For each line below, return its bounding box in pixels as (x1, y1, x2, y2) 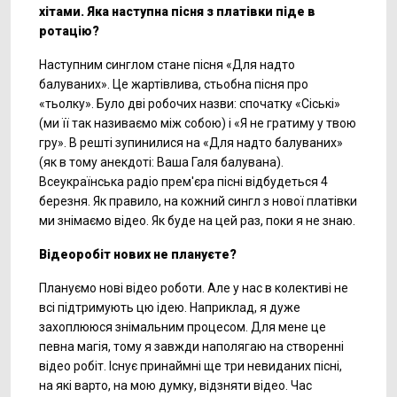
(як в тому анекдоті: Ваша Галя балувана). (39, 155, 284, 169)
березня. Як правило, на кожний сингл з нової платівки (39, 194, 357, 208)
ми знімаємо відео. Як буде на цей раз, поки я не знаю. (39, 214, 355, 228)
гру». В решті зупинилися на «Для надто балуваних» (39, 136, 343, 150)
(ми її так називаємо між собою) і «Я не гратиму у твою (39, 116, 356, 130)
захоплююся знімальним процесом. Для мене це (39, 320, 326, 334)
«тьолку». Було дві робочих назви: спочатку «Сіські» (39, 97, 340, 111)
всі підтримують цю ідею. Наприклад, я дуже (39, 300, 300, 315)
